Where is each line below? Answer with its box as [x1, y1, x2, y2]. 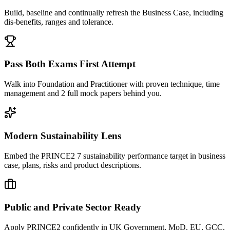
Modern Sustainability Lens [4, 130, 121, 141]
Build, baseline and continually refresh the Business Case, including [4, 8, 223, 17]
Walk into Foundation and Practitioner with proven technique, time [4, 80, 220, 89]
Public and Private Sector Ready [4, 202, 141, 213]
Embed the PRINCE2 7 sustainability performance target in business [4, 151, 225, 160]
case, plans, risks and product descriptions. [4, 160, 141, 169]
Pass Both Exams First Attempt [4, 59, 136, 70]
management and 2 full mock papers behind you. [4, 89, 162, 98]
